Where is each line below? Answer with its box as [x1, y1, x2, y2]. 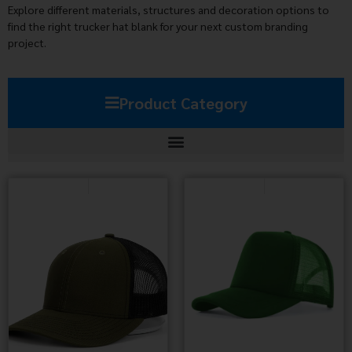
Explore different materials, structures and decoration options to [8, 2, 329, 16]
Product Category [119, 93, 247, 114]
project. [8, 35, 46, 49]
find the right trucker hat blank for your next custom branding [8, 18, 308, 33]
